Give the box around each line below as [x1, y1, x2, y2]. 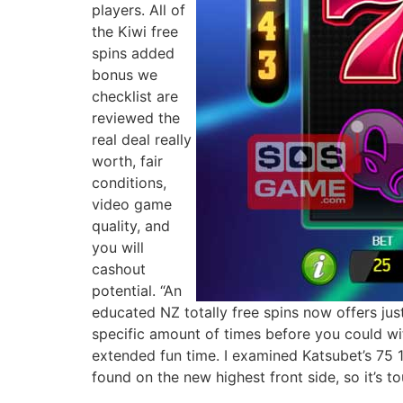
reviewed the [92, 108, 180, 127]
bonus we [92, 65, 157, 84]
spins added [92, 43, 175, 62]
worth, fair [92, 151, 163, 170]
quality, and [92, 216, 170, 235]
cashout [92, 259, 146, 278]
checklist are [92, 86, 178, 105]
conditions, [92, 173, 166, 192]
